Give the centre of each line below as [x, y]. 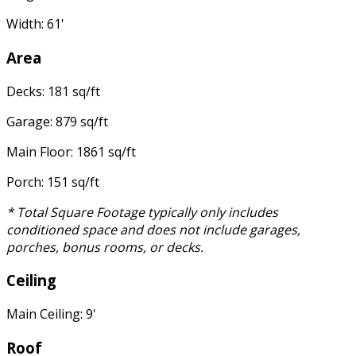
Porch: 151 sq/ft [53, 182]
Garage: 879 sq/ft [57, 121]
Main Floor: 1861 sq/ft [71, 151]
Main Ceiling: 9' [51, 314]
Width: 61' [35, 24]
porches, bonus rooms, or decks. [105, 247]
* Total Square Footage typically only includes [142, 212]
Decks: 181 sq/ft [53, 91]
